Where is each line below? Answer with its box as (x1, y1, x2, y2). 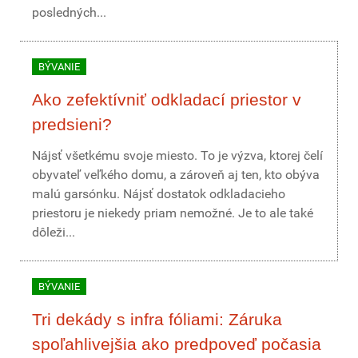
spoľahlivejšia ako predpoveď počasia (32, 335, 321, 353)
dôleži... (32, 225, 75, 240)
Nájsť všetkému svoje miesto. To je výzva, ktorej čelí (32, 148, 323, 163)
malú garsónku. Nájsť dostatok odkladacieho (32, 186, 285, 201)
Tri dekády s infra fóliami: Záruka (32, 310, 282, 328)
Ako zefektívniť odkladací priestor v (32, 90, 301, 109)
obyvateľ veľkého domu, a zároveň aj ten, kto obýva (32, 167, 320, 182)
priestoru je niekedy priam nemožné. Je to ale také (32, 205, 313, 221)
